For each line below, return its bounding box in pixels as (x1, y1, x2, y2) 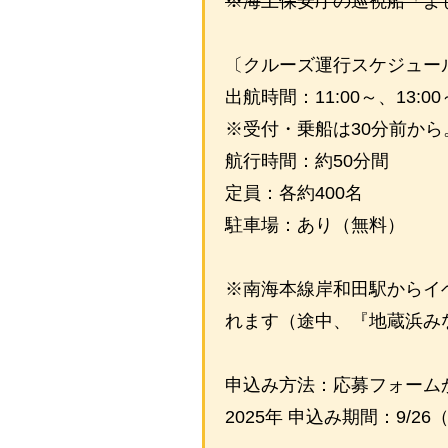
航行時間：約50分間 (225, 150, 389, 171)
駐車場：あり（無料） (225, 214, 405, 235)
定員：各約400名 (225, 182, 363, 203)
